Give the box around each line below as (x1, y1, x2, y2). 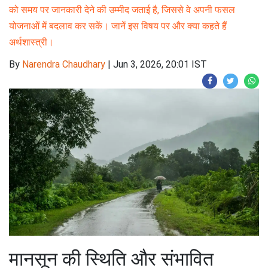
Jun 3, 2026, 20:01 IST (113, 59, 207, 70)
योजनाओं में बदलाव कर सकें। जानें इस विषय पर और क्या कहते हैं (9, 20, 227, 32)
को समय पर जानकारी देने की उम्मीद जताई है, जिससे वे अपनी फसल (9, 4, 235, 16)
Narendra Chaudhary (22, 59, 105, 70)
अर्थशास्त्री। (9, 36, 54, 48)
